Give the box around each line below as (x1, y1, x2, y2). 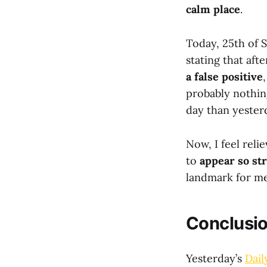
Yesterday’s (186, 251, 245, 265)
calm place (186, 2, 240, 17)
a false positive (186, 70, 263, 84)
